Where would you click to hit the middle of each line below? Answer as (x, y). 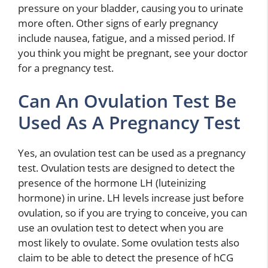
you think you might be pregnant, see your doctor (133, 53)
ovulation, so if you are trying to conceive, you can (133, 213)
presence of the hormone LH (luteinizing (112, 183)
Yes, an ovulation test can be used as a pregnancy (132, 153)
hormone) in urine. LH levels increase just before (131, 198)
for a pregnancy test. (66, 68)
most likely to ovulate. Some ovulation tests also (129, 243)
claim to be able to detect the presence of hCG (126, 258)
